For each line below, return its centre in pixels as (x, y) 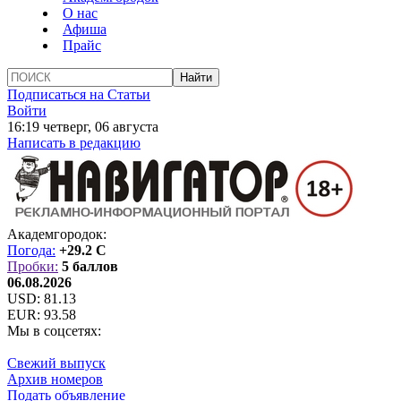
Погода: (31, 250)
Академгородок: (57, 234)
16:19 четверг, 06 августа (83, 127)
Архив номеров (55, 379)
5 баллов (90, 266)
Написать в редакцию (74, 143)
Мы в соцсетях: (54, 331)
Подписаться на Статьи (79, 94)
